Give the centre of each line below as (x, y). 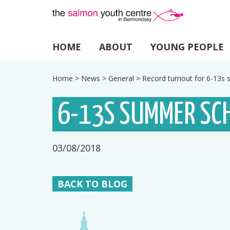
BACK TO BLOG (92, 184)
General (121, 78)
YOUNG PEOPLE (187, 47)
